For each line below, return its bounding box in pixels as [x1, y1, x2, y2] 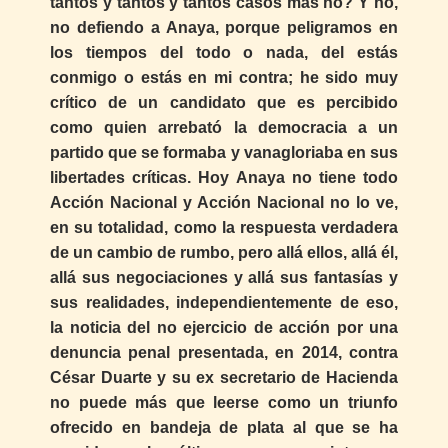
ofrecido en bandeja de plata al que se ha [50, 418, 398, 436]
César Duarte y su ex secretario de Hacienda [50, 368, 398, 386]
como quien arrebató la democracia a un [50, 118, 398, 136]
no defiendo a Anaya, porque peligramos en [50, 18, 398, 36]
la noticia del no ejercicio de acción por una [50, 318, 398, 336]
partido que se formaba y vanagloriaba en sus [50, 143, 398, 161]
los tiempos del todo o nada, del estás [50, 43, 398, 61]
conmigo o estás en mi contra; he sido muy [50, 68, 398, 86]
